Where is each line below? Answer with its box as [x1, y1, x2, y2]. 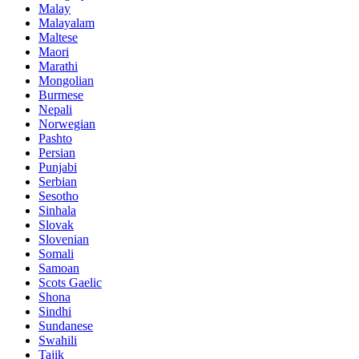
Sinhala [38, 203, 76, 217]
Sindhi [38, 304, 71, 318]
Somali [38, 246, 74, 260]
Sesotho [38, 188, 79, 203]
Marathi [38, 58, 78, 73]
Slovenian [38, 232, 89, 246]
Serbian [38, 174, 77, 188]
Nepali [38, 102, 72, 116]
